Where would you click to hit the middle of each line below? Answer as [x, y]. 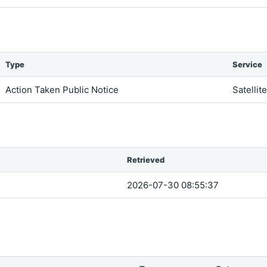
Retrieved [146, 160]
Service [247, 64]
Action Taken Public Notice [62, 90]
